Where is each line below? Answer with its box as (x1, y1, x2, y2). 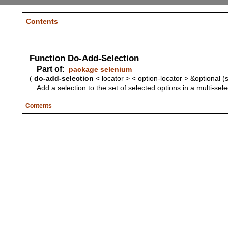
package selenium (68, 65, 132, 73)
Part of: (36, 64, 65, 73)
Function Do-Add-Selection (29, 52, 139, 63)
